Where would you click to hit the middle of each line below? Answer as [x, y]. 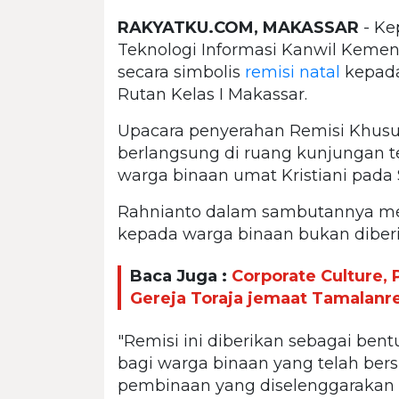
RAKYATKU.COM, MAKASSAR [238, 27]
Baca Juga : [181, 277]
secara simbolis [181, 72]
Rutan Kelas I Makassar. [212, 94]
